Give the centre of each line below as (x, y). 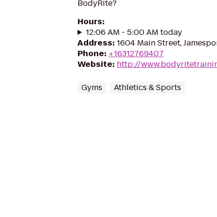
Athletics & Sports (147, 87)
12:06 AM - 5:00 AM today (134, 32)
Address (95, 43)
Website (95, 64)
